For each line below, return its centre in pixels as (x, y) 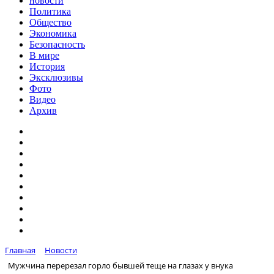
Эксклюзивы (56, 77)
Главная (20, 250)
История (47, 66)
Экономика (53, 33)
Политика (50, 11)
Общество (50, 22)
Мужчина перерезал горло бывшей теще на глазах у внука (120, 265)
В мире (44, 55)
